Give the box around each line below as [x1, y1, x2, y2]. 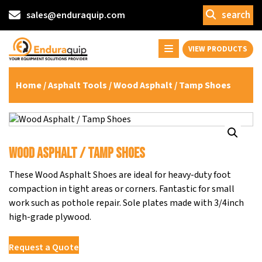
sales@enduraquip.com [26, 9, 125, 22]
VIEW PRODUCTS [188, 43, 247, 54]
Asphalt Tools [48, 78, 107, 92]
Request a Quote [9, 240, 79, 254]
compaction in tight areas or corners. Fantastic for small [9, 182, 235, 195]
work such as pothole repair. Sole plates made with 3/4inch [9, 196, 244, 209]
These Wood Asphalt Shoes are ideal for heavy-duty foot [9, 168, 231, 181]
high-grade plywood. [9, 210, 91, 223]
